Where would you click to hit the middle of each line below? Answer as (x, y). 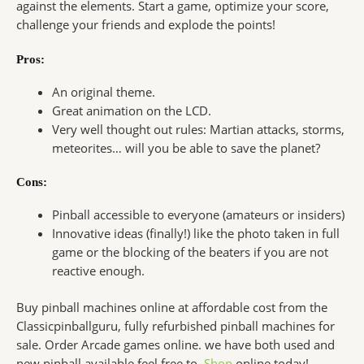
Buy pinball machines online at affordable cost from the (172, 308)
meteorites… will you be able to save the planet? (186, 148)
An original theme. (103, 92)
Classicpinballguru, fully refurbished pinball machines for (175, 326)
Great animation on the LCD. (131, 111)
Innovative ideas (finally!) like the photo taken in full (195, 234)
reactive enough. (98, 271)
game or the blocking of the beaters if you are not (190, 252)
